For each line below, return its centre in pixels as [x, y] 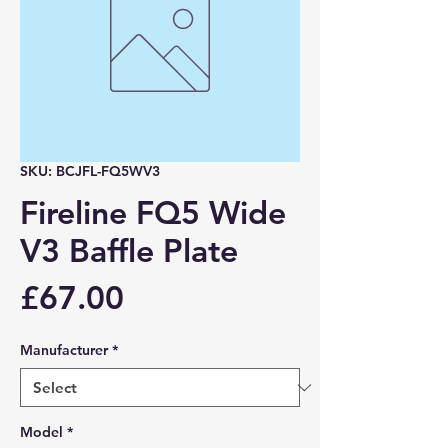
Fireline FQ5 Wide [153, 212]
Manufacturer [64, 350]
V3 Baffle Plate [129, 250]
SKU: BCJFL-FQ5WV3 [90, 171]
